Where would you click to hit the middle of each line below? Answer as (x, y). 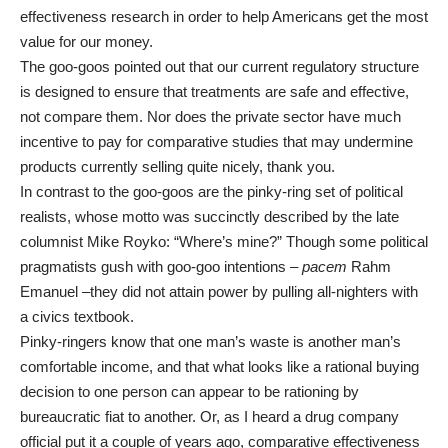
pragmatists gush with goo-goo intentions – (161, 266)
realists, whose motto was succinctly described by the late (209, 216)
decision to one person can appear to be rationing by (189, 391)
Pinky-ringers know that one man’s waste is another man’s (210, 341)
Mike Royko (126, 241)
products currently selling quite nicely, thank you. (177, 166)
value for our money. (86, 41)
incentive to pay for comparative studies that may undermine (216, 141)
